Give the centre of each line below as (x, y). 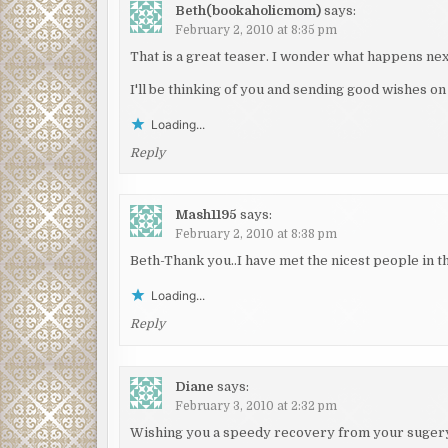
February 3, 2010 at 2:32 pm (256, 406)
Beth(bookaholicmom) (248, 10)
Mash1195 (206, 215)
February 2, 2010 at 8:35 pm (256, 29)
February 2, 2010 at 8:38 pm (256, 234)
